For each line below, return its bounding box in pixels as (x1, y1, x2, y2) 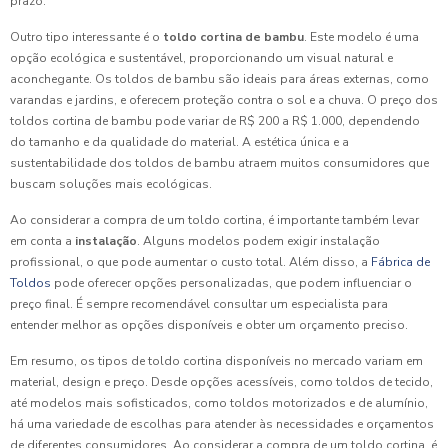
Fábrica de (371, 253, 430, 270)
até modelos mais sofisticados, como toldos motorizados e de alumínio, (10, 394, 428, 411)
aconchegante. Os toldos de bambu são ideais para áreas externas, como (10, 70, 429, 87)
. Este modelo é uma (304, 28, 419, 45)
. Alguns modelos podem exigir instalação (137, 232, 380, 249)
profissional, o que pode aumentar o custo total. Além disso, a (10, 253, 371, 270)
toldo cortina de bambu (163, 28, 304, 45)
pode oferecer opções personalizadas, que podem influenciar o (54, 274, 412, 291)
